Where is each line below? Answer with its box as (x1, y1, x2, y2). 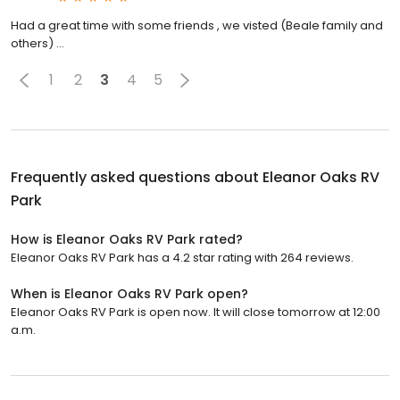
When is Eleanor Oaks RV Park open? (11, 284, 248, 303)
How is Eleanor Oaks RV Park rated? (11, 229, 243, 248)
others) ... (11, 34, 64, 52)
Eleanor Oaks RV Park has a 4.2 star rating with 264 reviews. (11, 248, 354, 266)
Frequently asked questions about (11, 166, 262, 187)
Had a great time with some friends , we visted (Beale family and (11, 16, 383, 34)
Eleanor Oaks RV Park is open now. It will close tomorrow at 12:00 (11, 303, 380, 321)
